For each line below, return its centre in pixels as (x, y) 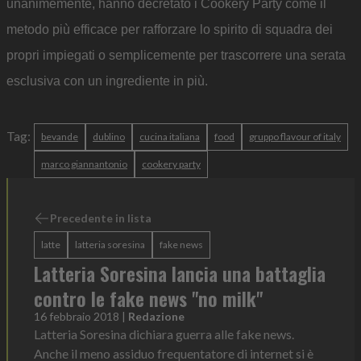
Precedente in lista (101, 218)
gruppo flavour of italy (295, 136)
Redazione (156, 316)
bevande (60, 136)
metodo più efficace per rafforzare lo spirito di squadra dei (170, 29)
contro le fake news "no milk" (148, 298)
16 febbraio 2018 (77, 316)
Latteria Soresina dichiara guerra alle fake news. (164, 334)
